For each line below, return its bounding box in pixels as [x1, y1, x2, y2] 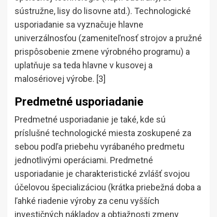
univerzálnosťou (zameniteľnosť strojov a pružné [15, 33, 202, 44]
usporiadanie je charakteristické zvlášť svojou [15, 169, 190, 179]
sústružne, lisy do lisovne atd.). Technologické [15, 6, 191, 16]
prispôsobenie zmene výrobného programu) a [15, 46, 190, 57]
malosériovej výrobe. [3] [15, 74, 106, 84]
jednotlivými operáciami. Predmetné [15, 155, 153, 166]
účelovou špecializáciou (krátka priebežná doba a [15, 182, 201, 193]
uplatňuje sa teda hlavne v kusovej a [15, 60, 153, 71]
